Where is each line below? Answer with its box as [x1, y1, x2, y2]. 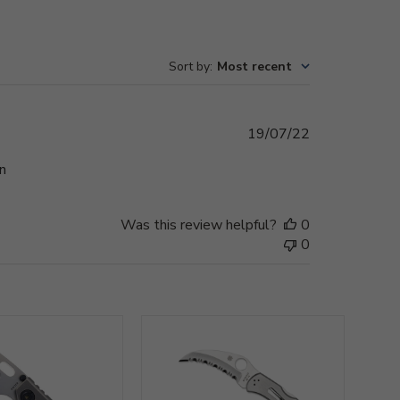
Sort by [169, 57, 210, 75]
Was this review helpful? [121, 214, 277, 235]
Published [309, 122, 371, 143]
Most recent [217, 57, 292, 75]
